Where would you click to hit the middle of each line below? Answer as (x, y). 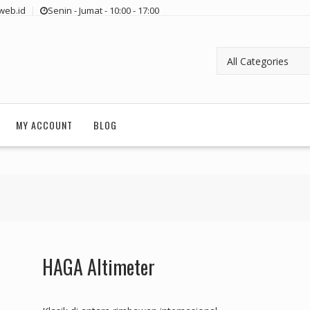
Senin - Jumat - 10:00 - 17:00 (103, 11)
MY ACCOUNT (44, 125)
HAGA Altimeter (98, 267)
